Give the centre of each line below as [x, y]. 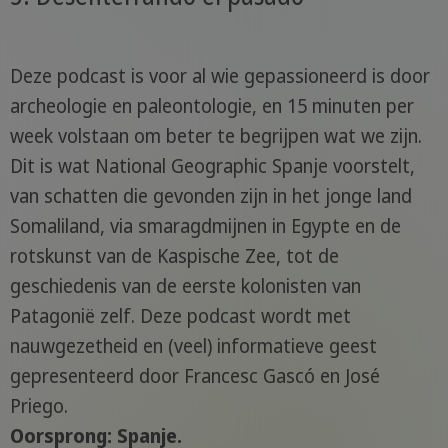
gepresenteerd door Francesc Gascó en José [194, 376]
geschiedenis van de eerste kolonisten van [185, 286]
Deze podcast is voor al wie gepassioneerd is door [219, 76]
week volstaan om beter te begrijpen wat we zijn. [215, 136]
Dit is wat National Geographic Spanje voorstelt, [212, 166]
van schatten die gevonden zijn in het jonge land [210, 196]
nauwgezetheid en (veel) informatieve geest [193, 346]
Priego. [38, 406]
